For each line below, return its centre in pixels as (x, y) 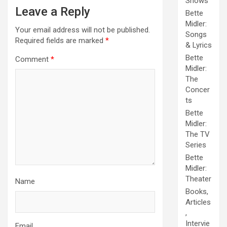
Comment (33, 59)
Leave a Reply (53, 11)
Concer (198, 90)
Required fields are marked (60, 40)
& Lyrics (199, 45)
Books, (197, 192)
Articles (198, 202)
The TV (198, 135)
